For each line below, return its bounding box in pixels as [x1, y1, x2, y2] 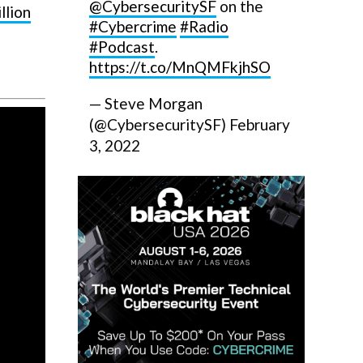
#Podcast [89, 37, 155, 56]
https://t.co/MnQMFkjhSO [89, 58, 271, 76]
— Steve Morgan [89, 94, 203, 113]
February [229, 115, 290, 134]
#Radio [180, 17, 228, 36]
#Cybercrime [89, 17, 177, 36]
